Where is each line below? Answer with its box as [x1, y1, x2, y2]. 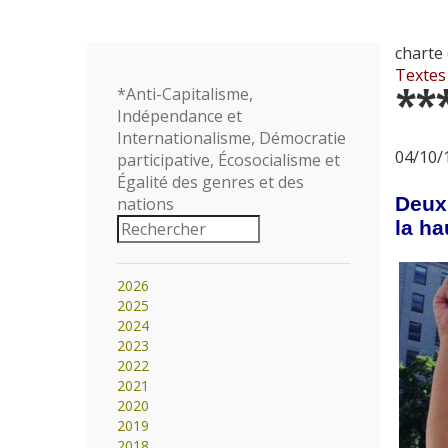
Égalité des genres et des [117, 171, 304, 193]
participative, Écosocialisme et [117, 149, 340, 171]
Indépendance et [117, 105, 242, 127]
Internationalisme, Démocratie [117, 127, 346, 149]
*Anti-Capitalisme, [117, 83, 253, 105]
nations [117, 193, 174, 215]
